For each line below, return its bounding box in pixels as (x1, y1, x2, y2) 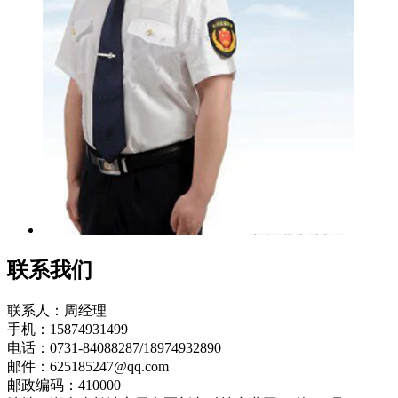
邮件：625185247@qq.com (7, 358, 169, 374)
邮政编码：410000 (7, 377, 121, 393)
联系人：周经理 (7, 302, 107, 318)
